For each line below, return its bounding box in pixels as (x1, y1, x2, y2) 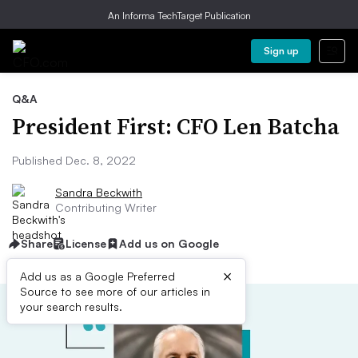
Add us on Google (119, 237, 219, 250)
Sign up (263, 45, 299, 57)
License (66, 237, 106, 250)
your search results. (20, 300, 122, 313)
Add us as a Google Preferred (20, 269, 175, 283)
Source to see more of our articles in (20, 284, 210, 298)
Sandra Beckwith (55, 185, 142, 199)
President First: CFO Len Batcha (12, 111, 339, 141)
